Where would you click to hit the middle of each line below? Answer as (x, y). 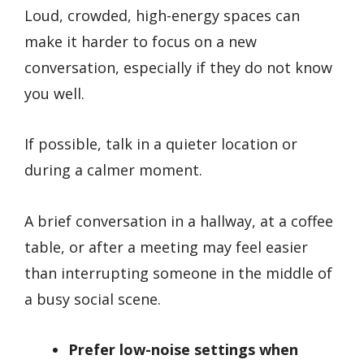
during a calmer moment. (113, 170)
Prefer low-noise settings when (183, 350)
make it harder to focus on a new (141, 41)
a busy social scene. (93, 299)
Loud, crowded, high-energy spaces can (162, 15)
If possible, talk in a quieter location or (161, 144)
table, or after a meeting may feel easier (166, 247)
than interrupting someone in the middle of (178, 273)
